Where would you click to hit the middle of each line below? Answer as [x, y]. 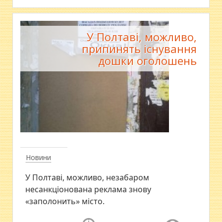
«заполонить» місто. [65, 201]
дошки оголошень [147, 60]
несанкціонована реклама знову [88, 189]
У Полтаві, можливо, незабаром [87, 177]
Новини [39, 157]
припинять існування [139, 48]
